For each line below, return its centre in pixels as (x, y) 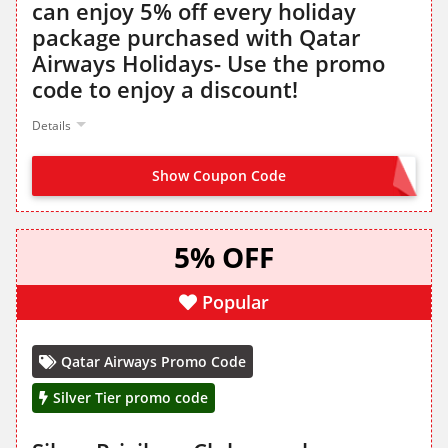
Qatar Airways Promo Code (153, 362)
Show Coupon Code (219, 176)
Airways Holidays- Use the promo (208, 63)
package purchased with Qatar (196, 37)
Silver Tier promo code (130, 398)
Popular (235, 302)
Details (51, 126)
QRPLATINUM (359, 177)
